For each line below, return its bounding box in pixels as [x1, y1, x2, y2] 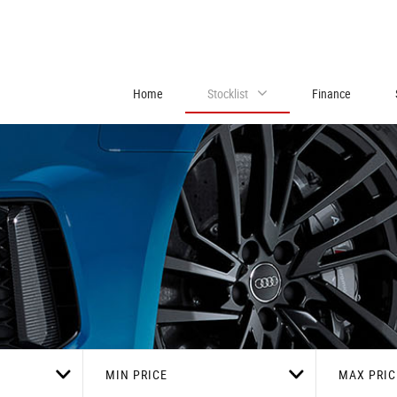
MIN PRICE [105, 366, 167, 383]
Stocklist [207, 85, 248, 102]
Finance [312, 85, 351, 102]
